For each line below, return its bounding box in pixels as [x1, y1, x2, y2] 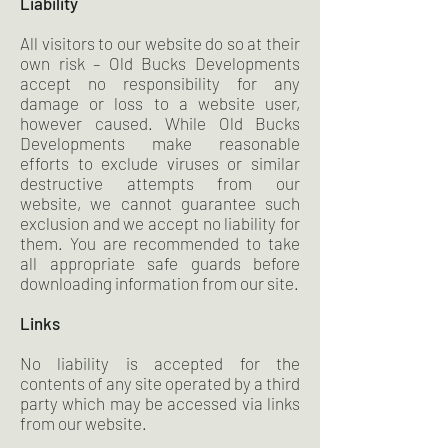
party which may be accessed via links [20, 393, 300, 413]
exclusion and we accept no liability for [20, 213, 300, 233]
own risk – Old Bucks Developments [20, 53, 300, 73]
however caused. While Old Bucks [20, 113, 300, 133]
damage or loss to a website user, [20, 93, 300, 113]
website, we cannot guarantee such [20, 193, 300, 213]
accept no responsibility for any [20, 73, 300, 93]
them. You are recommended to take [20, 233, 300, 253]
